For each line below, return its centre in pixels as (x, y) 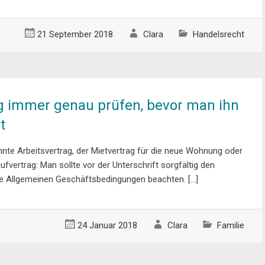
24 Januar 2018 (107, 225)
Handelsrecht (219, 34)
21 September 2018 (75, 34)
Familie (231, 225)
